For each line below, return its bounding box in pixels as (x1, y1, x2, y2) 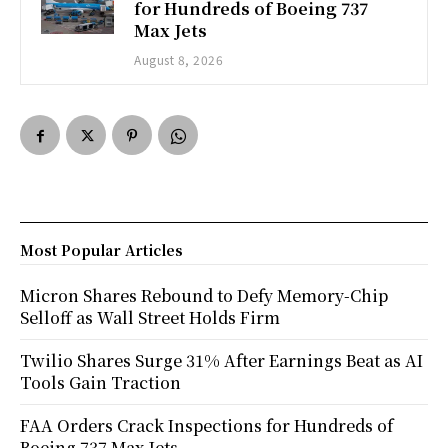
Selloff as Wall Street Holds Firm (20, 305, 280, 329)
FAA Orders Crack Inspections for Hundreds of (20, 413, 393, 437)
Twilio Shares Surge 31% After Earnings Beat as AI (20, 348, 423, 372)
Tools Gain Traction (20, 370, 181, 394)
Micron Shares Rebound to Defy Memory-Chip (20, 283, 388, 307)
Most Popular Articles (20, 239, 183, 260)
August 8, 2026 (134, 50, 224, 68)
